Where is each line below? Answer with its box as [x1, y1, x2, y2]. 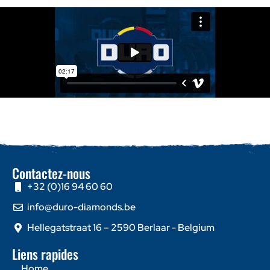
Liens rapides [12, 243, 78, 263]
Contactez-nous [12, 163, 90, 183]
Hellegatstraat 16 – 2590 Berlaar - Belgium [27, 221, 215, 234]
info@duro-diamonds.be [27, 200, 136, 213]
